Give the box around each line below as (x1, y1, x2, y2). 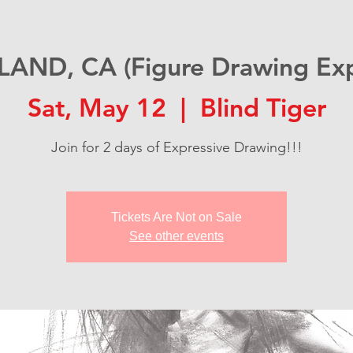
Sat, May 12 (27, 91, 166, 123)
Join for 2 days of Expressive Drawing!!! (50, 138, 303, 156)
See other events (129, 229, 224, 243)
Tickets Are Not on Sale (111, 210, 242, 224)
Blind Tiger (199, 91, 326, 123)
